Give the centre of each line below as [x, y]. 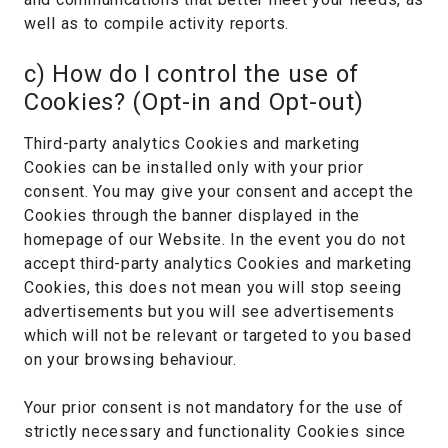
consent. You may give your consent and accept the [219, 191]
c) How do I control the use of [192, 74]
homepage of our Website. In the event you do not [215, 239]
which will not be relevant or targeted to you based [218, 335]
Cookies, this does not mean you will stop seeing [213, 287]
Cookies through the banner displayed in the [192, 215]
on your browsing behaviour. [130, 359]
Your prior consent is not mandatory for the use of [214, 407]
